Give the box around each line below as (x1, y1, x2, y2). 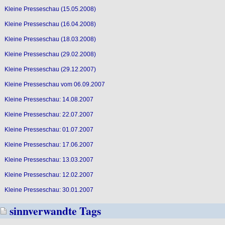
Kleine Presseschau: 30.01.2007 (4, 186, 93, 193)
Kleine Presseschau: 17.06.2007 (4, 141, 93, 148)
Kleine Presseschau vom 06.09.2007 (4, 80, 105, 88)
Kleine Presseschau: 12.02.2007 (4, 171, 93, 178)
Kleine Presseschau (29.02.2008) (4, 50, 96, 58)
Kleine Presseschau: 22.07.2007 (4, 110, 93, 118)
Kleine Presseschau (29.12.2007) (4, 65, 96, 73)
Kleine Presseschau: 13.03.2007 (4, 156, 93, 163)
